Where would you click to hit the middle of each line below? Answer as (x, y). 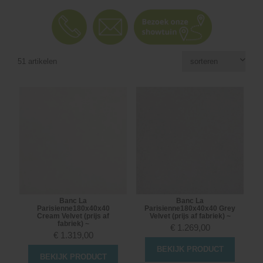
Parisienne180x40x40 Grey (190, 209)
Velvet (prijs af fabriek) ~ (190, 216)
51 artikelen (37, 62)
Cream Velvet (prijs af (73, 216)
